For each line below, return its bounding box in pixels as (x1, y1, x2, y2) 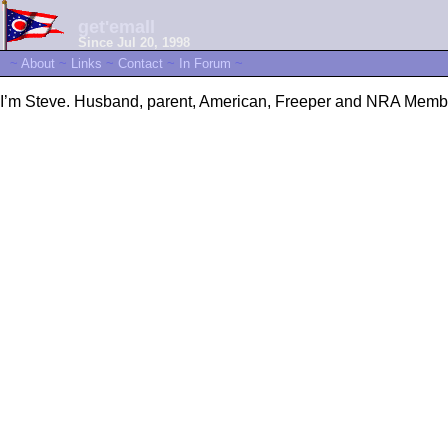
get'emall (78, 17, 155, 37)
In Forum (179, 56, 231, 71)
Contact (118, 56, 163, 71)
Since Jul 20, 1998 (78, 34, 190, 50)
